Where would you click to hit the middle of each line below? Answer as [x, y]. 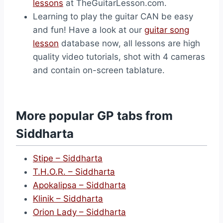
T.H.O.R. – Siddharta [74, 172]
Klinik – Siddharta [68, 199]
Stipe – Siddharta [68, 158]
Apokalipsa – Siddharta [79, 185]
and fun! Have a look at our [89, 30]
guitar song [167, 30]
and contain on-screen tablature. [99, 70]
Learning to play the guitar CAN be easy [113, 16]
